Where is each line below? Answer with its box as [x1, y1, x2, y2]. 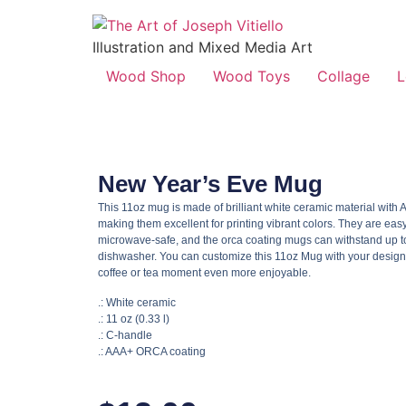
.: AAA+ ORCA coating [97, 344, 206, 358]
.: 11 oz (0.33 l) [97, 312, 169, 325]
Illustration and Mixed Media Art [92, 38, 313, 56]
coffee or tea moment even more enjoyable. [97, 266, 311, 280]
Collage [317, 67, 370, 85]
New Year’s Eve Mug [97, 171, 323, 198]
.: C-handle [97, 328, 152, 342]
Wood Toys [213, 67, 290, 85]
